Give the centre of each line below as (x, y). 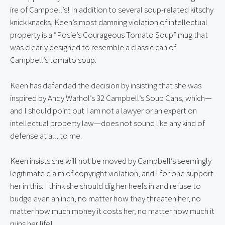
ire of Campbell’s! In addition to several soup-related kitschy (112, 10)
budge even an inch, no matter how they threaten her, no (105, 198)
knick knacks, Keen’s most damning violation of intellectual (109, 22)
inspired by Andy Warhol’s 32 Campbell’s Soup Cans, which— (111, 98)
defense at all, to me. (46, 135)
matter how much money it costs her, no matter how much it (112, 211)
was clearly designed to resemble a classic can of (93, 47)
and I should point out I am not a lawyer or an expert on (103, 110)
